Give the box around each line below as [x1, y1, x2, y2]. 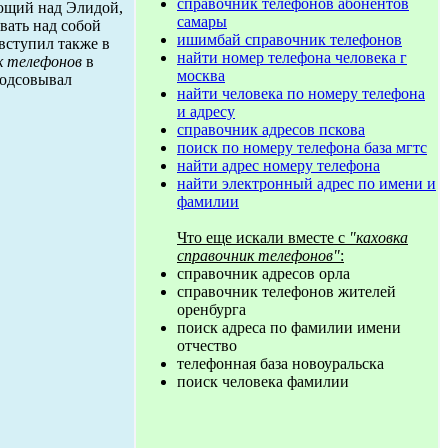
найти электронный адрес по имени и [177, 175, 436, 192]
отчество [177, 337, 237, 354]
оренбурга [177, 301, 246, 318]
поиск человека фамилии [177, 373, 349, 390]
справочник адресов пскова [177, 121, 365, 138]
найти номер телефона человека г [177, 49, 407, 66]
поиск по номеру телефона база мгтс [177, 139, 427, 156]
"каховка [349, 229, 408, 246]
